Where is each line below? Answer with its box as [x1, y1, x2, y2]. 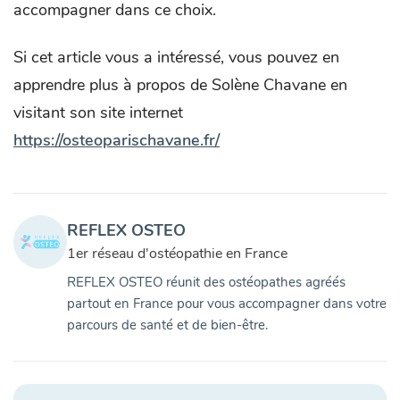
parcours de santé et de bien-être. [67, 316, 268, 335]
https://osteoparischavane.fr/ [13, 129, 220, 152]
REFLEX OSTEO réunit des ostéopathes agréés [67, 273, 346, 292]
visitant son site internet [13, 102, 183, 124]
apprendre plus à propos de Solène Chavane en [13, 74, 347, 96]
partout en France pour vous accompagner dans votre [67, 295, 387, 313]
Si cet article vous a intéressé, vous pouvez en [13, 46, 339, 69]
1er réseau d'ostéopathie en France [67, 244, 287, 264]
